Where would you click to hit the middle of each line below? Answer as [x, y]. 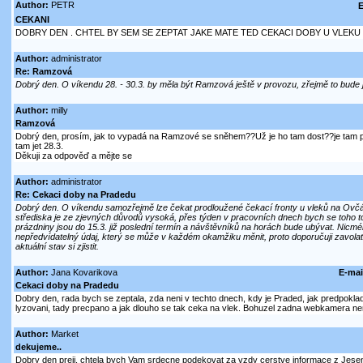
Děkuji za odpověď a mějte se [73, 156]
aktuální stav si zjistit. [57, 247]
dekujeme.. [38, 347]
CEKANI [32, 20]
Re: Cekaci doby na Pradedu [75, 195]
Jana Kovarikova [83, 273]
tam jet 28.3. [39, 146]
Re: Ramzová [43, 72]
